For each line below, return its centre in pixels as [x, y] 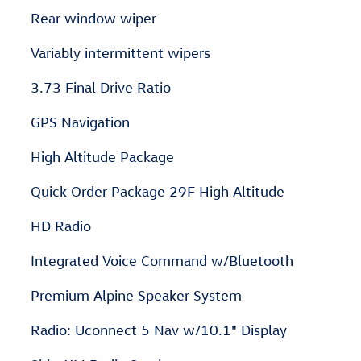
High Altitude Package [102, 157]
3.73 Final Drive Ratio [101, 88]
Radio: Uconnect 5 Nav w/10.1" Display [159, 330]
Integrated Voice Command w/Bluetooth [162, 261]
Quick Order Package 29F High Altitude [158, 192]
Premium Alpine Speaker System [136, 296]
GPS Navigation [80, 122]
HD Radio [61, 226]
